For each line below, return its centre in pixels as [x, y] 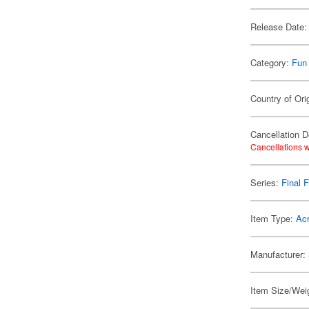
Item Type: [273, 218]
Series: [266, 182]
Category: [271, 62]
